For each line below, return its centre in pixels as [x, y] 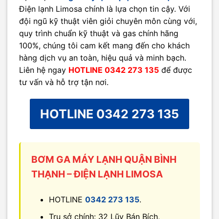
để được [175, 70]
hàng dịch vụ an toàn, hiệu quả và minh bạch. [103, 57]
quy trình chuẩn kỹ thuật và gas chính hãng [99, 33]
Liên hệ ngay [44, 70]
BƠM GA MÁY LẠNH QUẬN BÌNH [104, 160]
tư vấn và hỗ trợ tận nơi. [64, 82]
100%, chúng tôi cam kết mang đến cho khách [104, 45]
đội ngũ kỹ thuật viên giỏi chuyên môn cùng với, [108, 21]
